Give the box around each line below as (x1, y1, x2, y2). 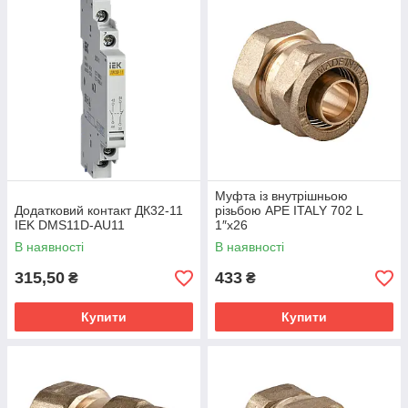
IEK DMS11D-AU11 (15, 218, 125, 232)
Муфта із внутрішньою (215, 189, 348, 203)
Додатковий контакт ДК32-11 (15, 203, 183, 218)
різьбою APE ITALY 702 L (215, 203, 362, 218)
